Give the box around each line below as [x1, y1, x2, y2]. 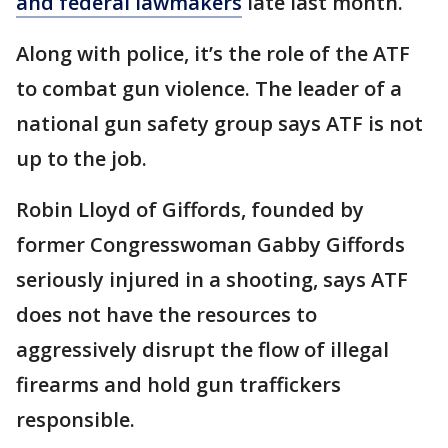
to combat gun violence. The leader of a [16, 75, 402, 102]
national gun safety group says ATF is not [16, 110, 423, 137]
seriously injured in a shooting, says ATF [16, 266, 408, 293]
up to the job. [16, 145, 147, 172]
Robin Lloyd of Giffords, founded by [16, 196, 364, 223]
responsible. [16, 406, 135, 433]
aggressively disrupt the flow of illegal [16, 336, 389, 363]
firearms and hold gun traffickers [16, 371, 341, 398]
